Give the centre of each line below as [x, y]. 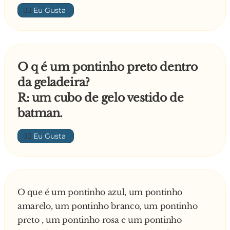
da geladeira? [54, 83]
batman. [40, 113]
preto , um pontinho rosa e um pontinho [100, 220]
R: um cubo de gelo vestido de [101, 98]
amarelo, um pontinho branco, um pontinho [108, 206]
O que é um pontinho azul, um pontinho [100, 192]
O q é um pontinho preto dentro [108, 67]
